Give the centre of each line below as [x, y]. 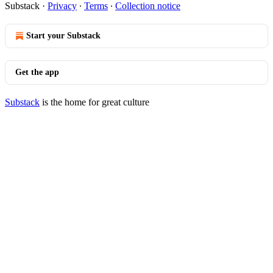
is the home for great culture [94, 102]
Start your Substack [63, 36]
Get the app [37, 72]
